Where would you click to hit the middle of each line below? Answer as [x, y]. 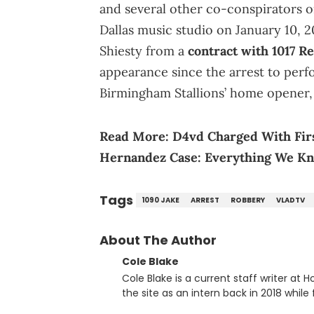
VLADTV [291, 200]
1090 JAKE [161, 200]
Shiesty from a [144, 50]
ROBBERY [248, 200]
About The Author [158, 240]
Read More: [136, 136]
